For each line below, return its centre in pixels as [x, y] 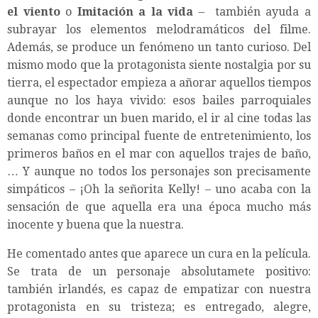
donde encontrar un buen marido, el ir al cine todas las [159, 118]
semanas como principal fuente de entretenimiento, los [159, 136]
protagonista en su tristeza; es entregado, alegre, [159, 307]
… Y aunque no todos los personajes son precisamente [159, 171]
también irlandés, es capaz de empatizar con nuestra [159, 289]
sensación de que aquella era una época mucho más [159, 207]
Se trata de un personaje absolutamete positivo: [159, 271]
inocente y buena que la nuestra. [95, 224]
